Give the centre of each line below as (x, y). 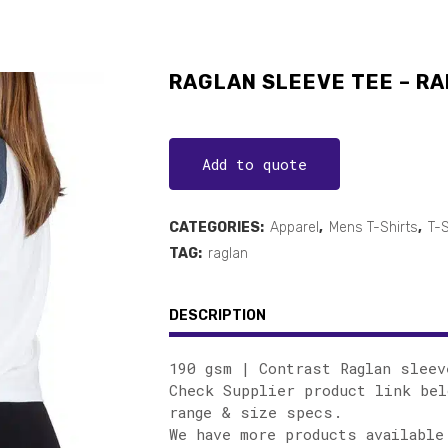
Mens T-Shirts (373, 227)
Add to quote (254, 164)
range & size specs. (255, 412)
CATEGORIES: (218, 227)
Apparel (294, 227)
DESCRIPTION (217, 315)
